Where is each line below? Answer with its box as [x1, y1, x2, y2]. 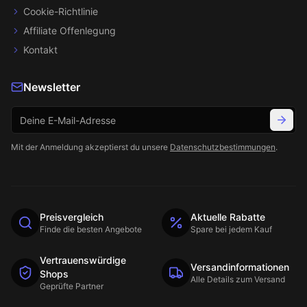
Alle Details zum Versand [191, 274, 285, 284]
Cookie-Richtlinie [23, 5, 98, 17]
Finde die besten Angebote [40, 224, 142, 234]
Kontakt [23, 44, 58, 56]
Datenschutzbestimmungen [170, 142, 275, 152]
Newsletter [23, 80, 80, 94]
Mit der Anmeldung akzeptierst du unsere [11, 142, 170, 152]
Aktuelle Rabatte [191, 211, 265, 223]
